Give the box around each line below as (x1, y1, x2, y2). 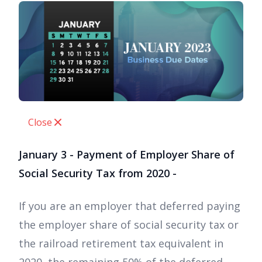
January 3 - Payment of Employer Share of (19, 147, 235, 162)
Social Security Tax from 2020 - (19, 166, 177, 181)
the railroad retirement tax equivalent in (19, 236, 223, 251)
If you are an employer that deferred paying (19, 199, 240, 213)
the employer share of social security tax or (19, 218, 239, 232)
